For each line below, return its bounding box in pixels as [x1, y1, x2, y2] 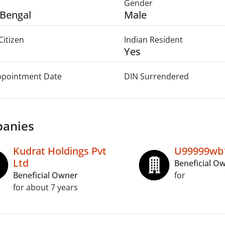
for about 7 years [13, 182, 78, 193]
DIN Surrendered [124, 71, 189, 82]
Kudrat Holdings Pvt [13, 144, 106, 158]
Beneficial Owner [13, 170, 78, 181]
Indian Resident [124, 34, 183, 45]
